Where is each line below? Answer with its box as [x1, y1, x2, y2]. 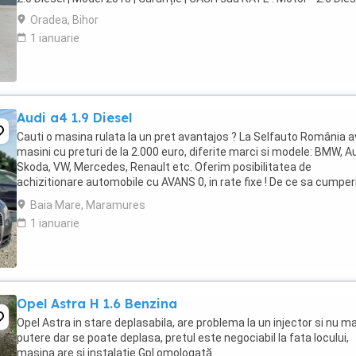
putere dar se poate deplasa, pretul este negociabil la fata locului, [17, 331, 349, 344]
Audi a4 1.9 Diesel [17, 110, 132, 126]
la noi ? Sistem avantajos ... [17, 191, 153, 203]
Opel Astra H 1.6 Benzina [17, 296, 177, 311]
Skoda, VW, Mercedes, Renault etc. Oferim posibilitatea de [17, 161, 311, 173]
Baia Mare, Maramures [30, 199, 145, 211]
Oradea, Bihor [30, 14, 99, 26]
